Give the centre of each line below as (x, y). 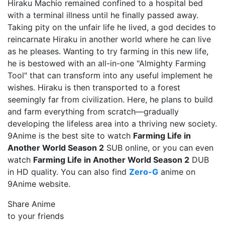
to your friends (36, 216)
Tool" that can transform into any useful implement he (110, 75)
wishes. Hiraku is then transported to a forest (94, 87)
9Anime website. (39, 184)
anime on (177, 172)
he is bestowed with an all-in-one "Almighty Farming (107, 63)
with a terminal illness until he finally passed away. (103, 15)
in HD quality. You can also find (68, 172)
